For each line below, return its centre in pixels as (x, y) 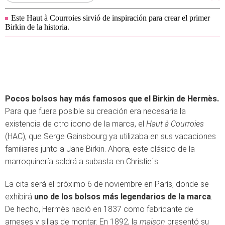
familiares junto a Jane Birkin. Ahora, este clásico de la (100, 149)
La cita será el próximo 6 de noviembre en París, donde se (107, 184)
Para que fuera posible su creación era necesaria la (95, 111)
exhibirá (20, 197)
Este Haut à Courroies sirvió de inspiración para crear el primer (110, 18)
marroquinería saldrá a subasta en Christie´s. (82, 161)
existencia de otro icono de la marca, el (76, 124)
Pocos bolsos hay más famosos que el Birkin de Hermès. (112, 99)
